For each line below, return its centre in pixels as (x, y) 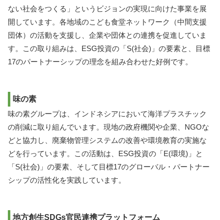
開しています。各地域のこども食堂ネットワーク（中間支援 (107, 22)
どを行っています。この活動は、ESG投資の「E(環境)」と (105, 154)
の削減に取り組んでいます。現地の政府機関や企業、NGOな (109, 127)
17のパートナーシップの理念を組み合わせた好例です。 (100, 61)
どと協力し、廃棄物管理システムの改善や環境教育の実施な (107, 140)
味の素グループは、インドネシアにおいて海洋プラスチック (107, 114)
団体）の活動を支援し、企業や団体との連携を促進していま (107, 35)
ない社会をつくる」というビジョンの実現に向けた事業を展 (107, 8)
